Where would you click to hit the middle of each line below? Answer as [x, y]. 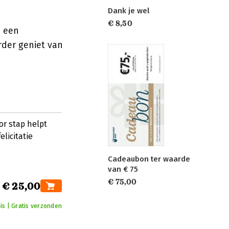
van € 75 [123, 169]
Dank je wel [129, 11]
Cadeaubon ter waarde [149, 159]
